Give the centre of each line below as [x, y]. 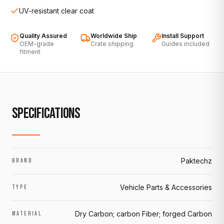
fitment [30, 51]
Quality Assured [43, 35]
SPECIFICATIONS [46, 113]
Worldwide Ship [114, 35]
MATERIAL [27, 213]
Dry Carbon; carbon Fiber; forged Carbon [143, 213]
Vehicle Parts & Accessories [166, 187]
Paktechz [196, 160]
